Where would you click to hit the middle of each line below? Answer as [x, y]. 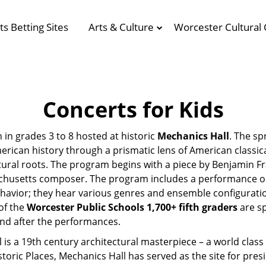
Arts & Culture [121, 27]
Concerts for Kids [133, 110]
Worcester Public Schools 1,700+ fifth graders [132, 207]
